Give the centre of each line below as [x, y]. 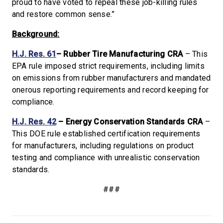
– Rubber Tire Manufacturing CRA [119, 54]
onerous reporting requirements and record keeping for [111, 90]
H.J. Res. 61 [34, 54]
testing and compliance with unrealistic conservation [106, 158]
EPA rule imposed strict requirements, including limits [108, 66]
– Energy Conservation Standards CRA [129, 122]
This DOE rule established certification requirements [106, 134]
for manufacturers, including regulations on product [103, 146]
